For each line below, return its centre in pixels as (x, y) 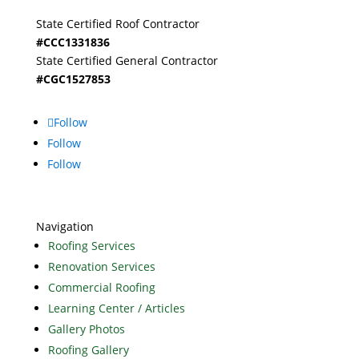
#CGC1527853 (73, 79)
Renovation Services (101, 267)
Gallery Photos (86, 329)
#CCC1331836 (73, 42)
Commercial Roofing (101, 288)
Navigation (65, 227)
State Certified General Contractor (127, 61)
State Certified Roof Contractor (117, 24)
